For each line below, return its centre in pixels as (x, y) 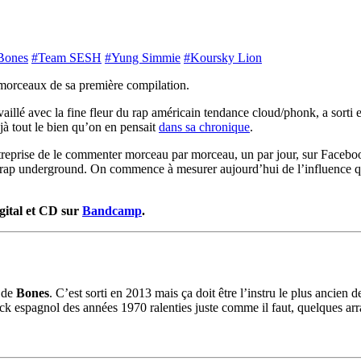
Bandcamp (112, 210)
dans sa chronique (204, 127)
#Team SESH (66, 57)
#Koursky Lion (223, 57)
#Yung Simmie (143, 57)
